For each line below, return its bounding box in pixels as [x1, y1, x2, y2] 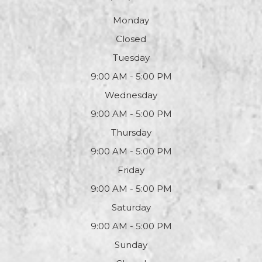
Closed [116, 33, 146, 45]
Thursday [111, 127, 151, 139]
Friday [118, 164, 144, 176]
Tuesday [112, 52, 150, 64]
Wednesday [105, 89, 157, 101]
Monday [113, 15, 149, 26]
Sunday [115, 239, 147, 251]
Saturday [111, 202, 151, 213]
